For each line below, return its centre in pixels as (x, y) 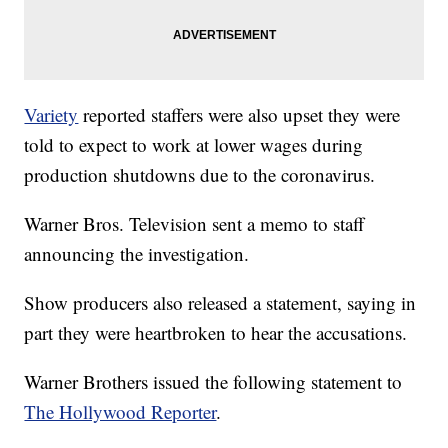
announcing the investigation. (137, 253)
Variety (51, 114)
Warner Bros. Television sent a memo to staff (194, 223)
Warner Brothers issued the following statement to (213, 381)
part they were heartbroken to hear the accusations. (216, 332)
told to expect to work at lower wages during (194, 144)
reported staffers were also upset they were (239, 114)
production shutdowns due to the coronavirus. (200, 174)
